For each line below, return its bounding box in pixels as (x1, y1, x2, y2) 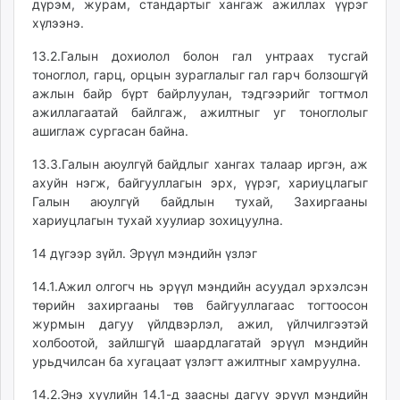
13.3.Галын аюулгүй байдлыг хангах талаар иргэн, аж (32, 156, 368, 171)
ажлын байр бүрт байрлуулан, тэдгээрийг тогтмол (32, 86, 368, 101)
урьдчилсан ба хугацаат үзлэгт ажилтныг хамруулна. (32, 354, 361, 369)
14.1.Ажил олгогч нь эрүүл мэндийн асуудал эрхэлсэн (32, 279, 368, 294)
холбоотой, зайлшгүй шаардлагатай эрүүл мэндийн (32, 335, 368, 350)
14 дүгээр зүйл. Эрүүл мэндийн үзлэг (32, 246, 257, 261)
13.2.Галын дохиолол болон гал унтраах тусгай (32, 48, 368, 63)
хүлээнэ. (32, 15, 84, 30)
